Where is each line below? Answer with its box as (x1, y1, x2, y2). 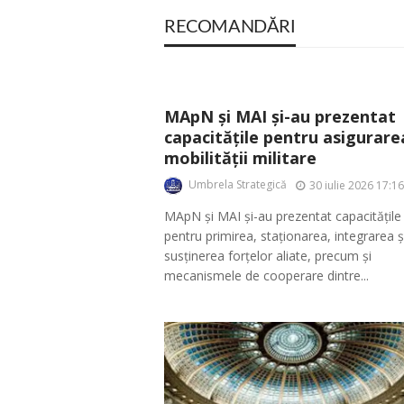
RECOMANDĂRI (164, 17, 296, 36)
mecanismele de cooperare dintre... (164, 267, 369, 285)
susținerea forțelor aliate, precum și (164, 247, 372, 265)
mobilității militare (164, 146, 317, 169)
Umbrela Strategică (188, 177, 287, 193)
